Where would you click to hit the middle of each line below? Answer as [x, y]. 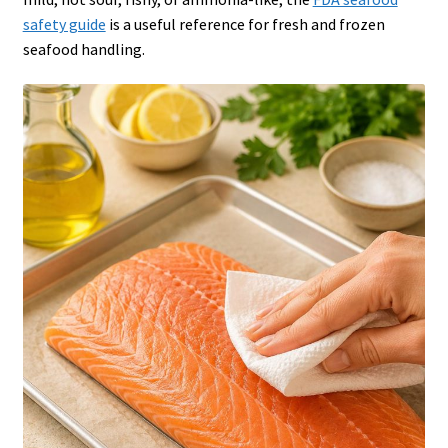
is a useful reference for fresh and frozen [245, 23]
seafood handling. [83, 48]
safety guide [64, 23]
